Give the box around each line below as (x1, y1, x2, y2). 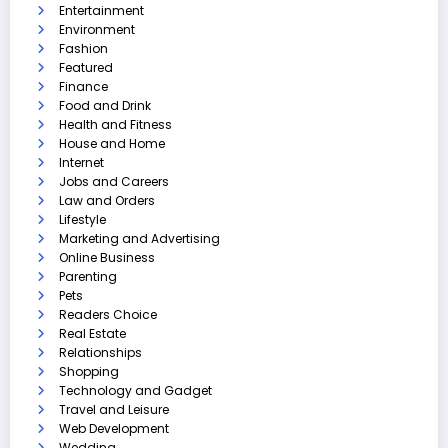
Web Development (59, 419, 169, 437)
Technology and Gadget (59, 381, 212, 399)
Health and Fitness (59, 115, 172, 133)
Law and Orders (59, 191, 155, 209)
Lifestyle (59, 210, 106, 228)
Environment (59, 20, 135, 38)
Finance (59, 77, 108, 95)
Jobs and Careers (59, 172, 169, 190)
